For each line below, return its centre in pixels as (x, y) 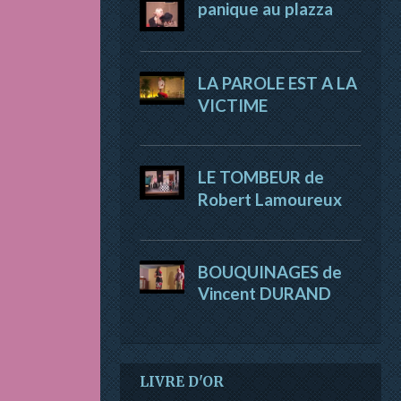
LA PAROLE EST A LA (277, 83)
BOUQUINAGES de (270, 272)
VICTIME (233, 105)
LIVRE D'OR (182, 382)
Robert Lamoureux (270, 199)
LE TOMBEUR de (261, 177)
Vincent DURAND (264, 294)
